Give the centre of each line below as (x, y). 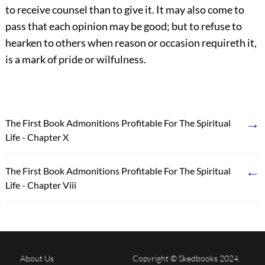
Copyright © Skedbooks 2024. (186, 258)
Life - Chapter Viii (41, 185)
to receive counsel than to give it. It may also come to (125, 9)
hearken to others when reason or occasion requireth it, (131, 42)
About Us (37, 258)
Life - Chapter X (37, 137)
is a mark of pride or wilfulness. (75, 59)
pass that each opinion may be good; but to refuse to (123, 26)
